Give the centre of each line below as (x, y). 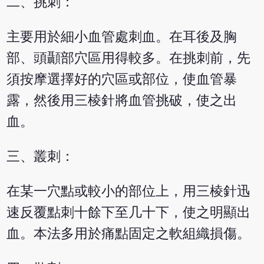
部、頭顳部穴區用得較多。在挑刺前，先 (129, 58)
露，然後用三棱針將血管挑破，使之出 (122, 100)
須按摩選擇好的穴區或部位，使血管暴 (122, 79)
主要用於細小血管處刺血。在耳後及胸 (122, 37)
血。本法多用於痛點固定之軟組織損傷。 (129, 233)
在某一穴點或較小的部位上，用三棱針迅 (129, 191)
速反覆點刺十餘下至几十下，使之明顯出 (129, 212)
